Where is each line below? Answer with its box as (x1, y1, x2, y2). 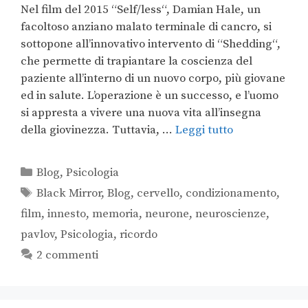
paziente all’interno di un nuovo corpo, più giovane (21, 71, 285, 87)
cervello (137, 186, 180, 201)
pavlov (21, 227, 54, 243)
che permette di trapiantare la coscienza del (21, 54, 252, 69)
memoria (92, 206, 139, 222)
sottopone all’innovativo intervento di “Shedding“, (21, 36, 280, 52)
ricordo (120, 227, 157, 243)
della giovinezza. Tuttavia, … (21, 122, 175, 138)
